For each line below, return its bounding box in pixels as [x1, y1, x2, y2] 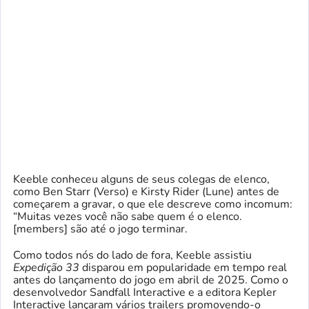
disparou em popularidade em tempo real [79, 260, 287, 276]
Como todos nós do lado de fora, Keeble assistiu [13, 248, 252, 263]
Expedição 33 [13, 260, 79, 276]
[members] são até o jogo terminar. [13, 221, 188, 237]
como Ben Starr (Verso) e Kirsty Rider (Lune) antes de [13, 184, 279, 200]
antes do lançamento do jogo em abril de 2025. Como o [13, 272, 288, 288]
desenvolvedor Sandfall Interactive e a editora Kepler [13, 285, 277, 301]
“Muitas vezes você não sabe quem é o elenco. [13, 209, 242, 225]
